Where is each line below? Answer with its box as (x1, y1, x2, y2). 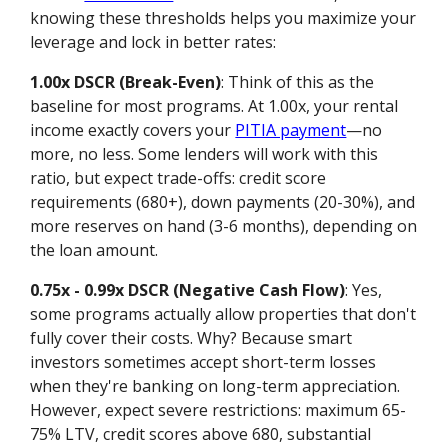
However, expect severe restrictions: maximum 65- (30, 398, 407, 421)
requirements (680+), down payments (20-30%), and (30, 190, 416, 213)
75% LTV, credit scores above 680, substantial (30, 422, 372, 445)
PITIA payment (235, 118, 347, 141)
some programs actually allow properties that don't (30, 302, 417, 325)
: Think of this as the (221, 70, 375, 93)
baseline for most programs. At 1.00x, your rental (30, 94, 399, 117)
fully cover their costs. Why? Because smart (30, 326, 353, 349)
